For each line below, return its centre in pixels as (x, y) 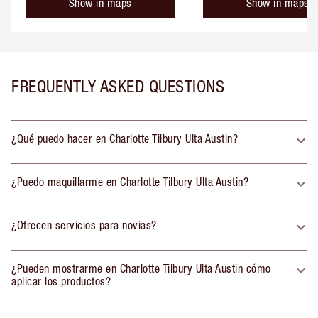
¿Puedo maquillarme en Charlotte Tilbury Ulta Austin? (130, 181)
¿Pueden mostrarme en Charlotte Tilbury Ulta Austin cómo (141, 268)
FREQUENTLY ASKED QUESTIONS (118, 86)
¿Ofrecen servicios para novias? (84, 225)
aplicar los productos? (61, 281)
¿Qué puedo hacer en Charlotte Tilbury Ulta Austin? (125, 138)
